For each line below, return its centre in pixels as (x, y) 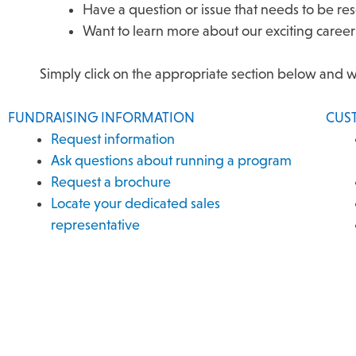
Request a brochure (111, 182)
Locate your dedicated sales (135, 203)
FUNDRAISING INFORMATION (101, 117)
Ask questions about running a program (171, 160)
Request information (113, 139)
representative (95, 224)
